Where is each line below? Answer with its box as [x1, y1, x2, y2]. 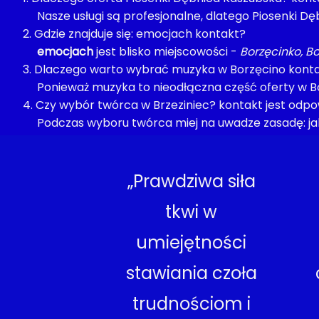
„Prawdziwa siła [127, 169, 256, 193]
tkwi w [165, 200, 218, 224]
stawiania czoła [125, 261, 257, 285]
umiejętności [136, 231, 247, 254]
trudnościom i [132, 292, 251, 315]
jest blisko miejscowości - [96, 43, 240, 60]
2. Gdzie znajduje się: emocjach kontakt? [23, 26, 246, 42]
